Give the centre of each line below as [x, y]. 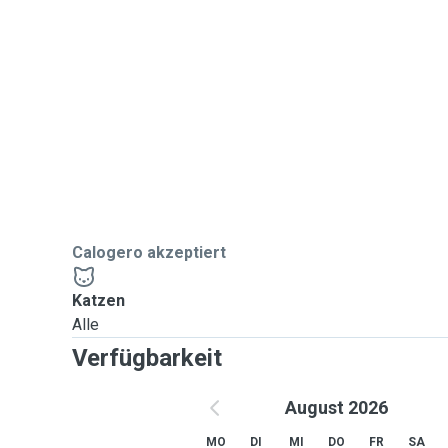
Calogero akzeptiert [149, 252]
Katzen [98, 300]
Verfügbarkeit [147, 358]
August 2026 [336, 407]
